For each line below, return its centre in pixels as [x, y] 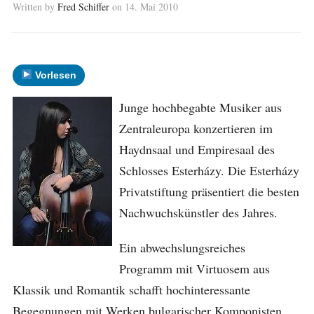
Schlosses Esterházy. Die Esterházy [209, 170]
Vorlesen [54, 75]
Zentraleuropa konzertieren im [196, 128]
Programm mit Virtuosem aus [194, 268]
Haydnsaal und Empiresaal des [197, 149]
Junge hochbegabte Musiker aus [200, 107]
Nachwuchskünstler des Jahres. [198, 212]
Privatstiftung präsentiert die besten [209, 191]
